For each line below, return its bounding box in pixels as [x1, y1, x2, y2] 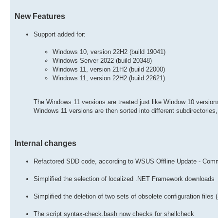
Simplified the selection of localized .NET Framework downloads [34, 175, 215, 182]
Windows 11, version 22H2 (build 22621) [53, 74, 165, 82]
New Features [15, 12, 65, 20]
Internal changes [15, 139, 76, 147]
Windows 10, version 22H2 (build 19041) [53, 48, 165, 55]
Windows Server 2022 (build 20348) [53, 56, 152, 64]
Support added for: [34, 30, 86, 38]
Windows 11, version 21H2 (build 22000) [53, 65, 165, 73]
